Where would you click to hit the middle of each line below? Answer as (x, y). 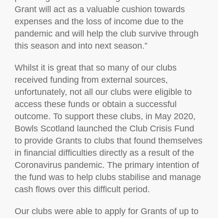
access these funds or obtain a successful (96, 104)
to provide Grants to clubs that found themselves (109, 141)
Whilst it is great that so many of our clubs (96, 68)
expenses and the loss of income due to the (99, 21)
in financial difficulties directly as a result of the (104, 153)
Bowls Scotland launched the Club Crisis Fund (104, 128)
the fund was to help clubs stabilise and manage (108, 177)
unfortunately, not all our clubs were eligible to (103, 92)
